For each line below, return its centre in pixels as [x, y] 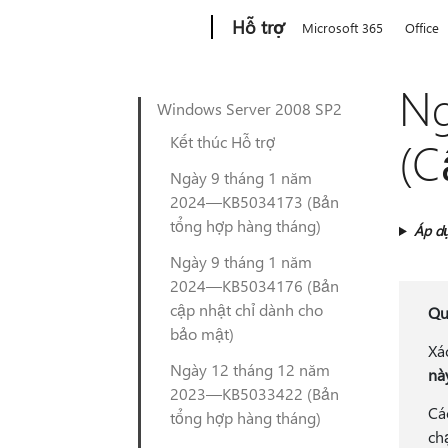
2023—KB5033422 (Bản [254, 393]
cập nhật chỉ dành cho [246, 309]
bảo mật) [202, 333]
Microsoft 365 [343, 27]
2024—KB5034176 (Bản [254, 285]
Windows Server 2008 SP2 [249, 108]
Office [422, 27]
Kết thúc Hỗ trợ [222, 141]
